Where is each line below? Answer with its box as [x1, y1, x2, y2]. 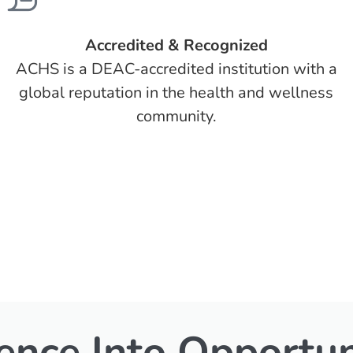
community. [136, 106, 217, 127]
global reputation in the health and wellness [19, 82, 334, 103]
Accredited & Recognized [84, 35, 268, 56]
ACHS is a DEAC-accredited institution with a [15, 58, 337, 80]
